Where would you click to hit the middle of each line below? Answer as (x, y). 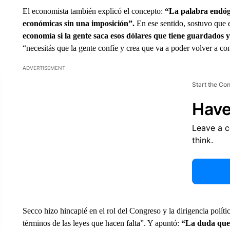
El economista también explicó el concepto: (93, 11)
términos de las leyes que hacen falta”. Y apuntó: (102, 223)
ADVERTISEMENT (44, 68)
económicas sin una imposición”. (79, 23)
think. (202, 140)
